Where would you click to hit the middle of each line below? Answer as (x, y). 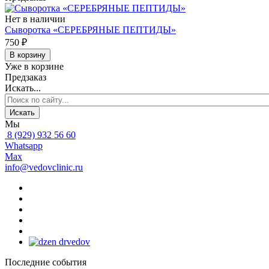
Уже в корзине (34, 66)
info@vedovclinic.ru (44, 167)
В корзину (28, 55)
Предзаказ (26, 77)
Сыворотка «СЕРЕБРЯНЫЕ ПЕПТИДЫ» (90, 29)
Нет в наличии (35, 19)
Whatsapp (24, 145)
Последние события (46, 262)
